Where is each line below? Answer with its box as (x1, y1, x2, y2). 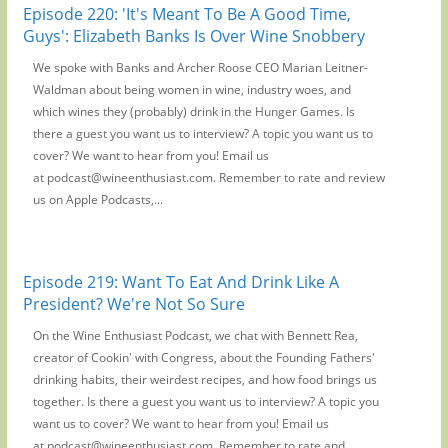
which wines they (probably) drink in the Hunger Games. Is (32, 102, 355, 120)
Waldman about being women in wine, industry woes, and (32, 80, 351, 98)
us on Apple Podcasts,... (32, 190, 163, 208)
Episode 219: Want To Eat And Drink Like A (22, 270, 339, 293)
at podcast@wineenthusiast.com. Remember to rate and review (32, 168, 385, 186)
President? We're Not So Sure (22, 292, 245, 315)
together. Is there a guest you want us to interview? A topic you (32, 392, 379, 410)
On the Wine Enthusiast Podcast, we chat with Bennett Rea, (32, 326, 358, 344)
